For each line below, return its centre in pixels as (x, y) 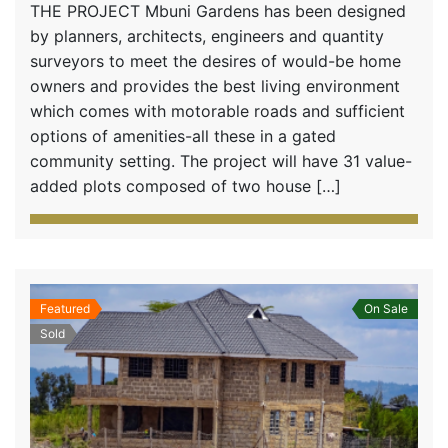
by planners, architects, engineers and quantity (207, 35)
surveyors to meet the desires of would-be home (215, 60)
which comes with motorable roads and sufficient (217, 110)
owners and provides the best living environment (215, 85)
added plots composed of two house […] (185, 185)
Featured (65, 308)
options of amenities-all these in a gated (183, 135)
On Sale (386, 308)
